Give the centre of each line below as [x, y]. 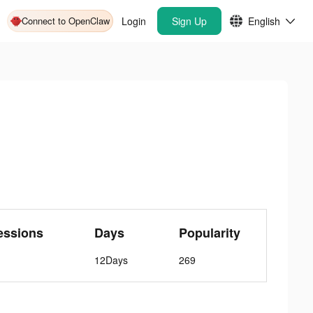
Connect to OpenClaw [66, 21]
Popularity [210, 233]
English [264, 21]
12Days [111, 260]
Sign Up [189, 21]
